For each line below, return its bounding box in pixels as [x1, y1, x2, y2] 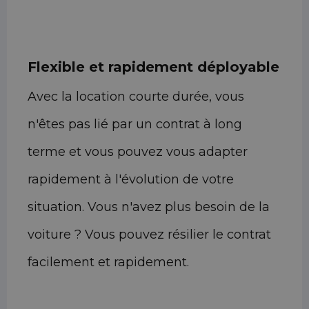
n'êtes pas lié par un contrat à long [28, 117, 242, 132]
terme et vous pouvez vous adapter [28, 144, 248, 160]
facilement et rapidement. [28, 255, 189, 270]
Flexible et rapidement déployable [28, 59, 279, 76]
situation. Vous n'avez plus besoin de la [28, 199, 270, 215]
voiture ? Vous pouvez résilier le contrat [28, 227, 271, 243]
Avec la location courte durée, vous [28, 89, 244, 105]
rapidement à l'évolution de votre [28, 172, 234, 188]
